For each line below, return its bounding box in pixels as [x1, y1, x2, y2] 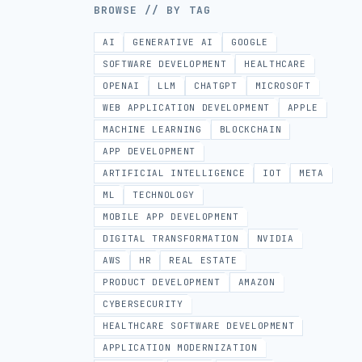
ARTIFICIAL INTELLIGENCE [103, 167, 246, 179]
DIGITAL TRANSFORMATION [103, 233, 239, 244]
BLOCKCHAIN [219, 124, 282, 135]
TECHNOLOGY [133, 189, 195, 200]
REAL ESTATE [169, 255, 238, 266]
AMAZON [238, 276, 276, 288]
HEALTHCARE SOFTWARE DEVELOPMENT [103, 320, 295, 331]
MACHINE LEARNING [103, 124, 202, 135]
